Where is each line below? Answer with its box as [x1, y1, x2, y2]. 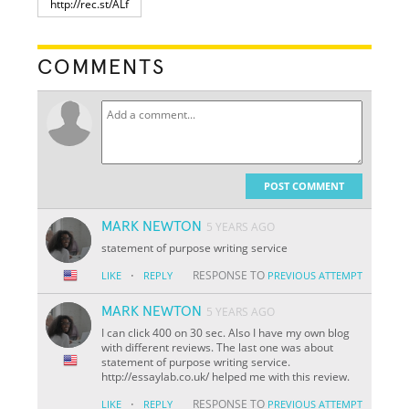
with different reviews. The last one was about [101, 339, 334, 355]
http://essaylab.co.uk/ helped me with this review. [101, 368, 351, 384]
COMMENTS [37, 56, 166, 79]
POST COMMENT [263, 178, 344, 193]
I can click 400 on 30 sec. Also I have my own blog [101, 324, 351, 341]
